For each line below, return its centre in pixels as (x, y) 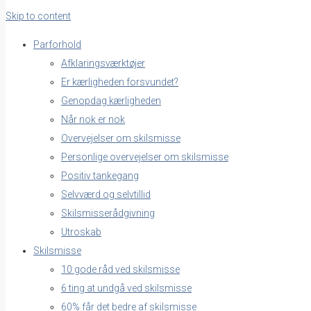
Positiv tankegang (100, 175)
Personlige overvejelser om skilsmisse (145, 157)
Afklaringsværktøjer (103, 63)
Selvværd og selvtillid (106, 194)
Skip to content (38, 16)
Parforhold (57, 44)
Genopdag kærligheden (111, 100)
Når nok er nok (93, 119)
